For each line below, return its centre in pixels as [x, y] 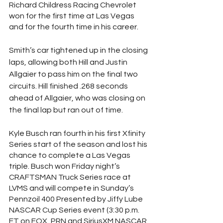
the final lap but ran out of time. [66, 110]
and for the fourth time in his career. [74, 27]
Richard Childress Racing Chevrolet [73, 5]
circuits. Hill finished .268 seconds [69, 86]
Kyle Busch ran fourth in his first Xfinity [78, 133]
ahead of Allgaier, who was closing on [78, 98]
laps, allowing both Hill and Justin [69, 62]
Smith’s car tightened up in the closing [79, 50]
